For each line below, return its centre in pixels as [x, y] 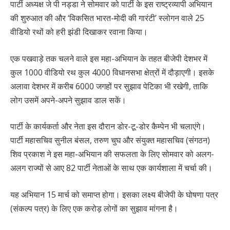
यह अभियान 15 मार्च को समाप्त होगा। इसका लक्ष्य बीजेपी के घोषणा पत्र [114, 194]
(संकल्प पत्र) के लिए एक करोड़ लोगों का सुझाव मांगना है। [94, 208]
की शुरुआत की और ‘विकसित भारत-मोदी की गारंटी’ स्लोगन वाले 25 [107, 18]
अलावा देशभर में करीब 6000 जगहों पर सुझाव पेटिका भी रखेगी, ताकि [109, 86]
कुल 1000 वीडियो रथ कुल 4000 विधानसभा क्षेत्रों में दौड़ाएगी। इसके [112, 72]
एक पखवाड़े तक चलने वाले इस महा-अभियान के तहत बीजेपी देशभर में [109, 58]
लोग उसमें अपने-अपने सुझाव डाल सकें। [68, 100]
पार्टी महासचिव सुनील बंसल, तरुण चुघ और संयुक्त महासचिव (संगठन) [110, 140]
